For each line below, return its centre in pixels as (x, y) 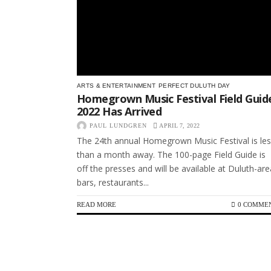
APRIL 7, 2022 (180, 126)
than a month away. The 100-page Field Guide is (171, 155)
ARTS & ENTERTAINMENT (116, 86)
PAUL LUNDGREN (118, 126)
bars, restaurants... (113, 183)
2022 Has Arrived (119, 112)
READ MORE (96, 205)
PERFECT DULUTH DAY (194, 86)
